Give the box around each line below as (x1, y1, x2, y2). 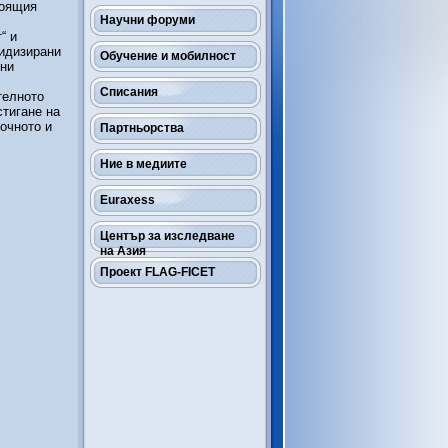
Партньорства (100, 121, 184, 135)
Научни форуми (100, 13, 195, 27)
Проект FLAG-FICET (100, 265, 215, 279)
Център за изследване (100, 229, 235, 243)
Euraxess (100, 193, 155, 207)
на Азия (100, 244, 146, 258)
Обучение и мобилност (100, 49, 236, 63)
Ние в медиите (100, 157, 187, 171)
